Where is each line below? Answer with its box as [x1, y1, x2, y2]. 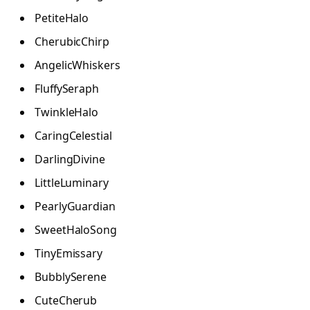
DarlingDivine [35, 152, 105, 167]
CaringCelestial [35, 128, 112, 144]
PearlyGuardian [35, 199, 116, 215]
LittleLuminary [35, 175, 109, 191]
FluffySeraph [35, 81, 100, 97]
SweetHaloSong [35, 222, 117, 238]
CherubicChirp [35, 34, 109, 50]
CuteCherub [35, 293, 98, 309]
